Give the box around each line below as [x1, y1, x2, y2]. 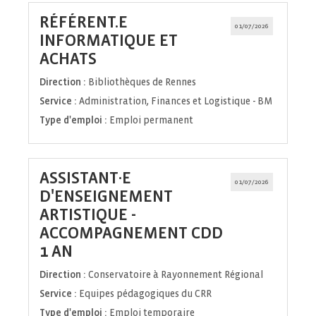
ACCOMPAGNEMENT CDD [39, 224, 223, 243]
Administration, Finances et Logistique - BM [79, 96, 272, 107]
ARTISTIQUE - [39, 206, 136, 224]
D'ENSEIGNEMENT [39, 188, 173, 206]
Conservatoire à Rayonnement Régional [88, 269, 263, 281]
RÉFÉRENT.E [39, 13, 128, 32]
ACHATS [39, 50, 97, 68]
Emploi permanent [109, 115, 193, 126]
